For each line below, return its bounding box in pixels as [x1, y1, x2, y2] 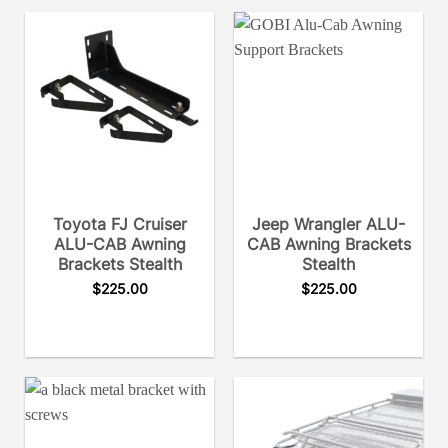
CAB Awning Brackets [246, 234, 411, 255]
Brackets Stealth [57, 254, 182, 275]
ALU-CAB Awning [53, 234, 186, 255]
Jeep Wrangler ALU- [252, 214, 405, 235]
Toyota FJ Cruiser [52, 214, 187, 235]
